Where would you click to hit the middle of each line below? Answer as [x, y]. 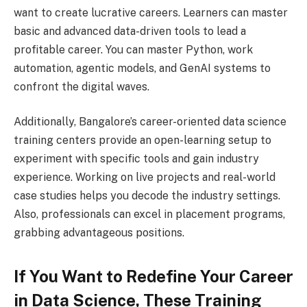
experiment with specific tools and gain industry [136, 159]
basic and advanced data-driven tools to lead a [130, 31]
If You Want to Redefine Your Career [153, 276]
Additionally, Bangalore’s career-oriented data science [150, 122]
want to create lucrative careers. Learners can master [151, 12]
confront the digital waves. [83, 86]
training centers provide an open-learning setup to [143, 140]
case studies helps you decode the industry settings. [147, 196]
